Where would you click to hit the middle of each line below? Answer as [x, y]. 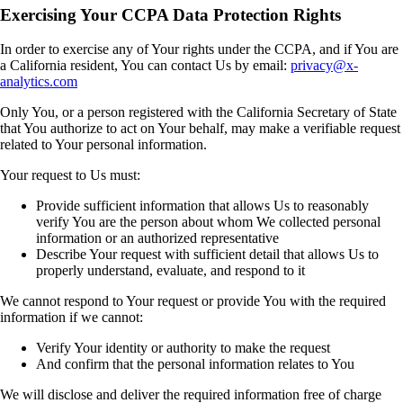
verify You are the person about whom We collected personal [208, 222]
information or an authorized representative [157, 238]
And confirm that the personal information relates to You [195, 364]
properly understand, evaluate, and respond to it [170, 271]
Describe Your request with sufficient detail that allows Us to [207, 255]
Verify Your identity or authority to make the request [183, 348]
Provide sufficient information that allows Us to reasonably [202, 206]
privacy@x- [324, 66]
